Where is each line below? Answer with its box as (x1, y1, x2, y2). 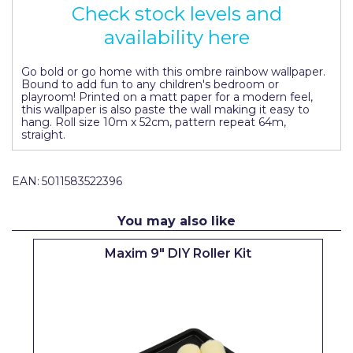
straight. (21, 128, 65, 143)
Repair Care (8, 276, 72, 290)
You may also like (117, 214, 236, 229)
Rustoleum (8, 246, 69, 260)
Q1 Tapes (8, 156, 58, 170)
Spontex (8, 336, 54, 350)
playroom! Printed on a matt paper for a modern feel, (21, 90, 313, 105)
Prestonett (8, 126, 69, 140)
